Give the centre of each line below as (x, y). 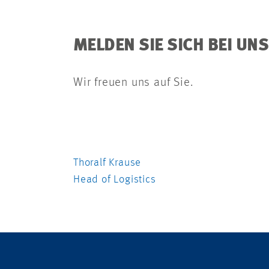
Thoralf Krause (107, 162)
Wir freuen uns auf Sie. (133, 83)
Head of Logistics (115, 179)
